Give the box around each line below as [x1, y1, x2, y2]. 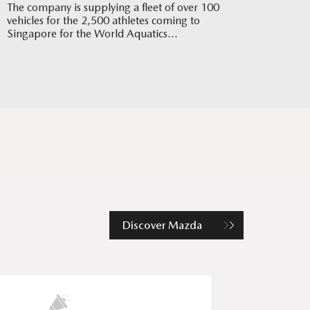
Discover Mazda [122, 219, 203, 232]
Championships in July [7, 39, 114, 53]
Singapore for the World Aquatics [7, 26, 167, 40]
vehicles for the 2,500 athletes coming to [7, 13, 200, 27]
